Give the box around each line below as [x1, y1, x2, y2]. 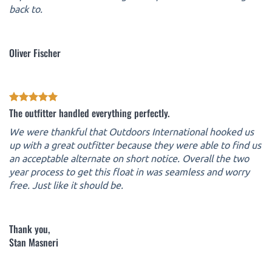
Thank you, [9, 221, 50, 236]
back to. [9, 2, 42, 15]
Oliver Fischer [9, 45, 61, 60]
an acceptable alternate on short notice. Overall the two [9, 151, 249, 164]
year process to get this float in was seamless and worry [9, 165, 250, 177]
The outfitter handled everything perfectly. [9, 105, 169, 120]
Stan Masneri [9, 234, 58, 250]
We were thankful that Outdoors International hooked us [9, 124, 254, 137]
